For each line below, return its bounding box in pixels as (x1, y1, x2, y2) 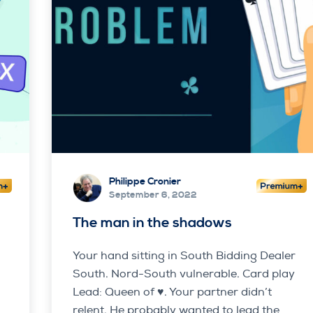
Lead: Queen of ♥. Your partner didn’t (72, 284, 272, 299)
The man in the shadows (72, 214, 232, 232)
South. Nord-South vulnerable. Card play (72, 266, 295, 281)
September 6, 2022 (108, 189, 197, 201)
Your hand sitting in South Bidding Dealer (72, 248, 296, 263)
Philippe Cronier (108, 175, 181, 189)
